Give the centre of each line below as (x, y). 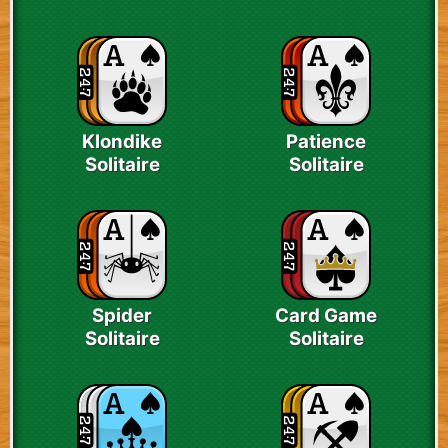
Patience (326, 142)
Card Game (326, 316)
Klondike (122, 142)
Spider (122, 316)
